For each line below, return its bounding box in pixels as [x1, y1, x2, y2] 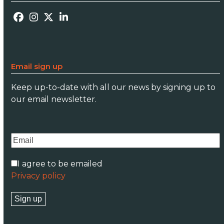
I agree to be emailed [17, 159, 103, 169]
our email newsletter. [11, 94, 97, 104]
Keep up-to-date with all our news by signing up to [11, 82, 216, 92]
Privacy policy [11, 171, 66, 181]
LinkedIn [62, 15, 106, 27]
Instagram [32, 15, 83, 27]
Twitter [47, 15, 85, 27]
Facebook [17, 15, 66, 27]
